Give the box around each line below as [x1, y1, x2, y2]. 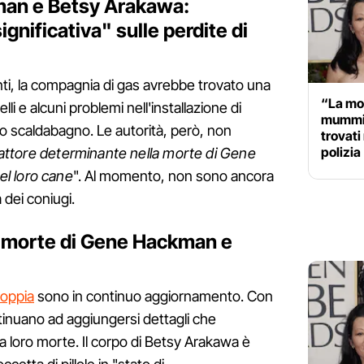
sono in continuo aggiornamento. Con [34, 288, 273, 305]
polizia [321, 144, 361, 161]
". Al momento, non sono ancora [72, 167, 274, 185]
